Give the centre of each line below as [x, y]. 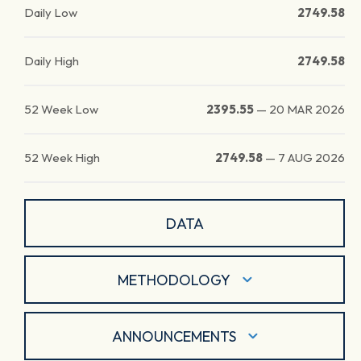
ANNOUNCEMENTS [174, 336]
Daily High [52, 61]
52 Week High [62, 158]
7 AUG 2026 [311, 158]
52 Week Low [61, 109]
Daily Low [51, 12]
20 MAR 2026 [307, 109]
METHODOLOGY [174, 280]
